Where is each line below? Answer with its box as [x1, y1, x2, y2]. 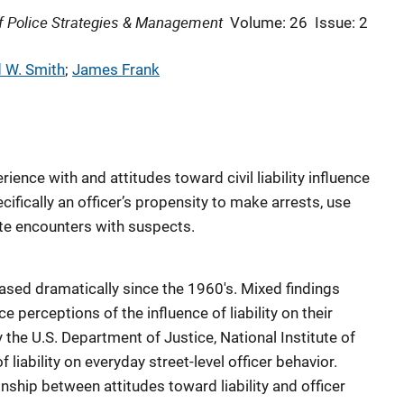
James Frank [72, 60, 160, 78]
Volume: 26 [230, 14, 308, 32]
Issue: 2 [315, 14, 368, 32]
